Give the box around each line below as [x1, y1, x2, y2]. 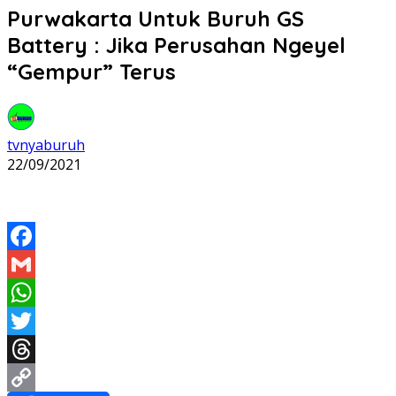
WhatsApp [7, 309, 80, 331]
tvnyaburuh [7, 134, 85, 155]
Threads [7, 366, 65, 387]
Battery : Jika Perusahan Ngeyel [7, 31, 346, 58]
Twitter [7, 338, 57, 359]
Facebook [7, 253, 74, 274]
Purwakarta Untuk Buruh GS [7, 4, 304, 32]
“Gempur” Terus [7, 57, 176, 85]
